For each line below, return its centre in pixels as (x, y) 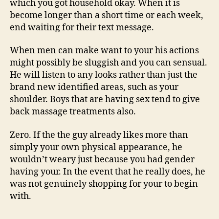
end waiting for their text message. (82, 27)
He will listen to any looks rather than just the (104, 75)
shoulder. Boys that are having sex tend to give (105, 99)
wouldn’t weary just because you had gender (102, 159)
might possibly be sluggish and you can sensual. (109, 63)
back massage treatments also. (73, 112)
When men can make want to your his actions (104, 51)
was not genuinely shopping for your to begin (104, 184)
